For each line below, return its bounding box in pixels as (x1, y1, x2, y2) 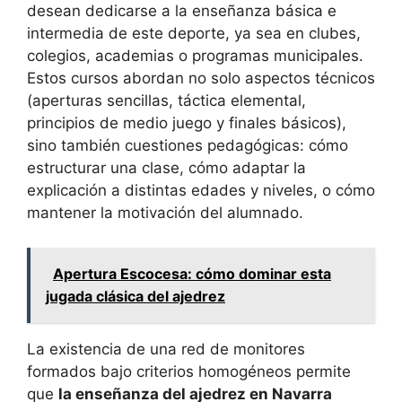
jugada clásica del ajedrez (46, 286, 225, 305)
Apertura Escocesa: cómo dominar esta (53, 264, 331, 283)
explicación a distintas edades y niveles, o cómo (27, 181, 375, 200)
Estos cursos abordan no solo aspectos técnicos (27, 69, 375, 88)
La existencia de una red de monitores (27, 339, 305, 358)
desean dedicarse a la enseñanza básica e (27, 2, 336, 21)
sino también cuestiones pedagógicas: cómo (27, 136, 348, 155)
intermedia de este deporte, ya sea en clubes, (27, 24, 361, 43)
